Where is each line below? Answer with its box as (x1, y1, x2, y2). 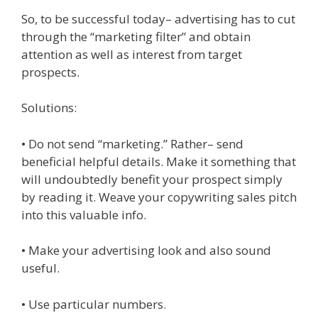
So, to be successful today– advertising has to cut (21, 10, 295, 27)
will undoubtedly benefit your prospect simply (21, 170, 283, 187)
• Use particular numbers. (21, 295, 166, 312)
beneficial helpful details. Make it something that (21, 153, 296, 170)
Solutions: (21, 99, 77, 116)
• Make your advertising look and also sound (21, 242, 271, 258)
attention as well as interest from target (21, 45, 242, 62)
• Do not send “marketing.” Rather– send (21, 135, 243, 152)
